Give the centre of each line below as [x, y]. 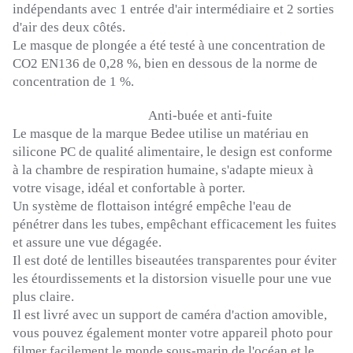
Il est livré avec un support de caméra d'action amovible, [170, 315]
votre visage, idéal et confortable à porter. [129, 188]
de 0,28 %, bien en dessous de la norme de [200, 64]
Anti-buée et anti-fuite [144, 116]
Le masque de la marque [82, 134]
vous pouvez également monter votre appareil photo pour [173, 333]
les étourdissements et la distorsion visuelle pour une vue [172, 279]
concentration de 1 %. [73, 82]
